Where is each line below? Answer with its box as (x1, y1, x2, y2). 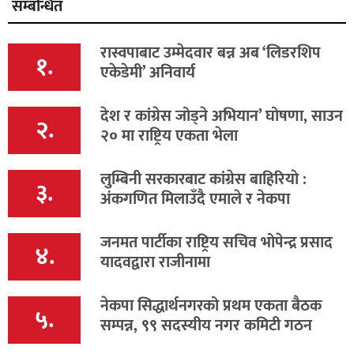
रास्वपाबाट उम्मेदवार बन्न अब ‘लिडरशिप (100, 40, 321, 67)
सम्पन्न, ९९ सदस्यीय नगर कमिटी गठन (100, 312, 312, 340)
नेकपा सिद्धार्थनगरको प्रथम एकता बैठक (100, 292, 322, 320)
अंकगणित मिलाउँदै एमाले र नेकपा (100, 186, 290, 213)
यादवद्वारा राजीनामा (100, 249, 210, 277)
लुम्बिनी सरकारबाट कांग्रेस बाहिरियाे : (100, 166, 307, 194)
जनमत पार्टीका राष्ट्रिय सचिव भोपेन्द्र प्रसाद (100, 229, 333, 257)
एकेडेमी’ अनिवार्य (100, 59, 195, 87)
